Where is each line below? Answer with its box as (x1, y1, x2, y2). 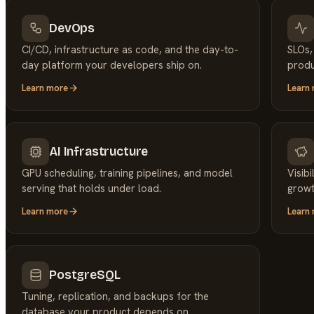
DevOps (49, 20, 95, 36)
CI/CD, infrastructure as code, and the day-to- (22, 42, 239, 56)
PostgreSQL (49, 268, 121, 283)
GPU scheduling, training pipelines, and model (22, 165, 233, 179)
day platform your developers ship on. (22, 57, 203, 71)
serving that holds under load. (22, 181, 162, 195)
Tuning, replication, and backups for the (22, 289, 210, 303)
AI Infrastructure (49, 144, 149, 159)
